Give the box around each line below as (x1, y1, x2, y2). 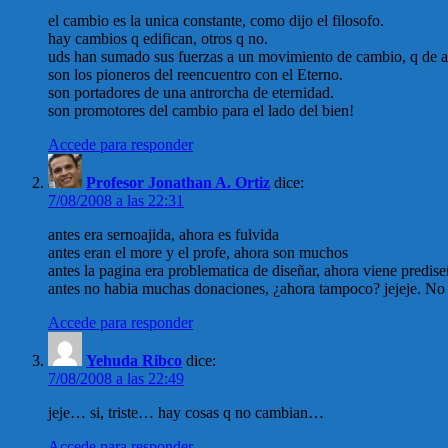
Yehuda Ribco (86, 352, 182, 370)
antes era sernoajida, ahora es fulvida (48, 226, 279, 244)
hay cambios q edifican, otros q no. (48, 30, 268, 48)
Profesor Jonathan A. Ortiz (86, 174, 270, 192)
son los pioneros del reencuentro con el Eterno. (48, 66, 343, 84)
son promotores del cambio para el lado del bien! (48, 102, 354, 120)
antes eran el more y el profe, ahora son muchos (48, 244, 348, 262)
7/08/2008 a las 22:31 (48, 192, 184, 210)
